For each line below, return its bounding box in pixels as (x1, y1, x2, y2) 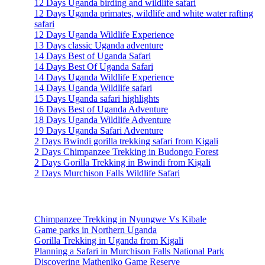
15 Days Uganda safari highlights (34, 93, 159, 104)
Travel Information (11, 189, 104, 202)
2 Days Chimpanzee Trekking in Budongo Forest (34, 147, 218, 157)
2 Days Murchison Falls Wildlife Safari (34, 168, 180, 179)
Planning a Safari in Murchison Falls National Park (34, 245, 224, 256)
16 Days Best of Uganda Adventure (34, 104, 168, 115)
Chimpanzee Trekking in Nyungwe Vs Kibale (34, 214, 206, 224)
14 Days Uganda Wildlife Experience (34, 72, 174, 83)
